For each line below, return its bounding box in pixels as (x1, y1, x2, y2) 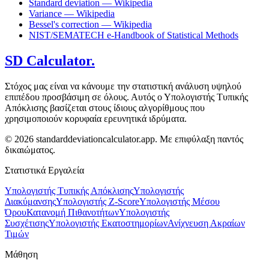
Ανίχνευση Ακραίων (168, 218, 245, 229)
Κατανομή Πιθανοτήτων (26, 207, 119, 218)
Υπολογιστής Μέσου (139, 196, 220, 207)
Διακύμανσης (5, 196, 56, 207)
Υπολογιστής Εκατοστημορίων (49, 218, 168, 229)
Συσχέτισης (5, 218, 49, 229)
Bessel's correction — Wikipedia (29, 19, 152, 30)
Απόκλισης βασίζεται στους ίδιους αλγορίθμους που (5, 103, 205, 113)
